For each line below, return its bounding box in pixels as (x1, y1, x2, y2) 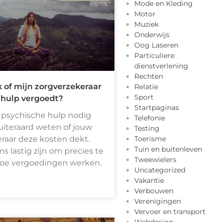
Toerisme (134, 134, 166, 144)
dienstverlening (134, 61, 188, 71)
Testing (134, 124, 160, 133)
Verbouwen (134, 186, 173, 196)
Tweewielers (134, 155, 176, 165)
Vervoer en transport (134, 207, 206, 217)
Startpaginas (134, 103, 179, 112)
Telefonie (134, 113, 165, 123)
